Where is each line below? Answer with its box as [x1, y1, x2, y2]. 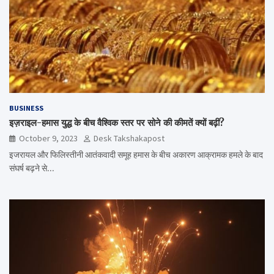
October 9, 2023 [19, 133, 78, 144]
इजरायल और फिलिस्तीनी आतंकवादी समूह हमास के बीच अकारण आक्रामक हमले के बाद [9, 149, 263, 161]
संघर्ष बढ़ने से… [9, 163, 54, 174]
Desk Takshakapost [94, 133, 165, 144]
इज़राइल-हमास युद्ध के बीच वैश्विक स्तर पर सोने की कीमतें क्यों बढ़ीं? [9, 117, 224, 129]
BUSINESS [9, 103, 43, 113]
